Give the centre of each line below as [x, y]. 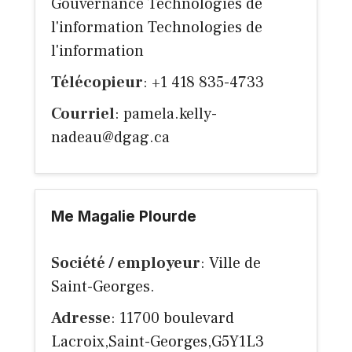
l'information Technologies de [157, 28]
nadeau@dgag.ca [110, 138]
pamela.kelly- [170, 114]
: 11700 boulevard [172, 319]
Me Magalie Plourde [124, 217]
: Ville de [231, 264]
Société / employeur [126, 264]
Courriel [83, 114]
